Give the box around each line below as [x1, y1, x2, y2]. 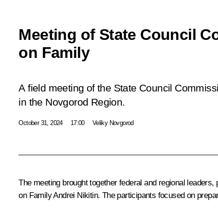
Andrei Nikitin [53, 190, 98, 200]
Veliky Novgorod [92, 119, 134, 127]
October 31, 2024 [18, 119, 63, 127]
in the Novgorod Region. [18, 96, 125, 108]
